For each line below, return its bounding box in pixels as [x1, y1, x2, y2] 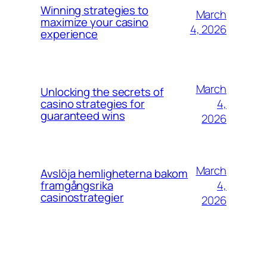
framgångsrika [41, 178, 113, 194]
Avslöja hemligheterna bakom [41, 166, 188, 182]
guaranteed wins [41, 108, 125, 124]
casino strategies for [41, 96, 145, 112]
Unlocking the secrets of [41, 84, 164, 100]
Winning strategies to [41, 2, 148, 18]
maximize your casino [41, 14, 148, 30]
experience [41, 26, 98, 42]
